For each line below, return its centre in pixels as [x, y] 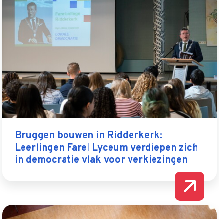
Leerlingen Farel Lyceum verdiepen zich [106, 148]
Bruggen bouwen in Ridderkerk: [88, 136]
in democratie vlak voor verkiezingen [102, 161]
